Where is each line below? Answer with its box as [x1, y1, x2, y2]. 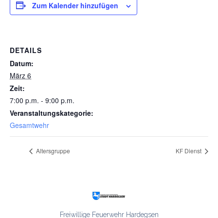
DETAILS [10, 45, 42, 55]
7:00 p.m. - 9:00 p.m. [10, 95, 74, 105]
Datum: [10, 58, 34, 68]
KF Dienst [176, 146, 203, 155]
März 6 [10, 70, 31, 80]
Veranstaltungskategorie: [10, 108, 93, 118]
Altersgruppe [35, 146, 70, 155]
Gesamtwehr [10, 120, 49, 130]
